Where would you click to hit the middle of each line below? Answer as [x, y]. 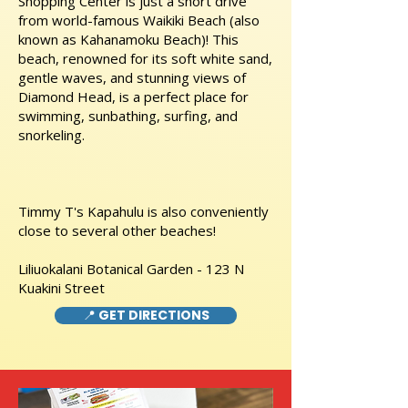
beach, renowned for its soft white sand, [145, 58]
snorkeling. [51, 135]
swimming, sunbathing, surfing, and [128, 116]
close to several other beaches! [117, 230]
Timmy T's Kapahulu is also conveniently [143, 211]
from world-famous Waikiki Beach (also [139, 20]
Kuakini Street [61, 288]
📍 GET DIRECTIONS [146, 315]
